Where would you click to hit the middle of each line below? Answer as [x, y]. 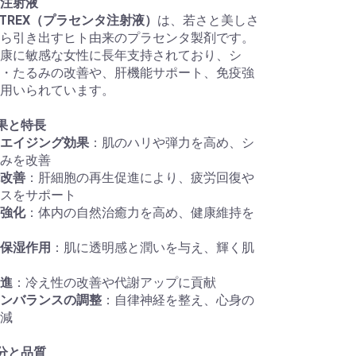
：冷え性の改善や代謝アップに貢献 [114, 282]
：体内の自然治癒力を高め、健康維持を [139, 213]
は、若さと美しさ [208, 20]
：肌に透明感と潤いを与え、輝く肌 [152, 248]
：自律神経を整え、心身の [178, 300]
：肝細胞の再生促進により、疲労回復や [139, 178]
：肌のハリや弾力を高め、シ [171, 143]
